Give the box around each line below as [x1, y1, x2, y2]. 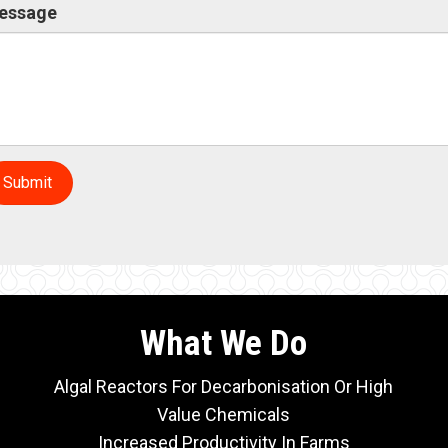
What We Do [140, 323, 308, 365]
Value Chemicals [157, 404, 291, 426]
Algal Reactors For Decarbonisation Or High [54, 376, 394, 398]
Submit [2, 173, 52, 193]
